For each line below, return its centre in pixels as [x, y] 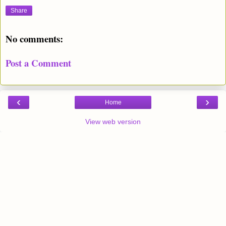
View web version [113, 121]
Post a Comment [38, 63]
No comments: [34, 38]
